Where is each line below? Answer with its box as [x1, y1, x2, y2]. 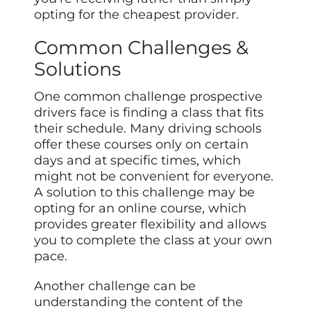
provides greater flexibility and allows [34, 217, 267, 233]
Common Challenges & [34, 36, 249, 60]
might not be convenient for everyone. [34, 169, 274, 185]
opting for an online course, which [34, 201, 247, 217]
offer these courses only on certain [34, 137, 249, 153]
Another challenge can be [34, 278, 196, 294]
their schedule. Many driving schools [34, 121, 262, 137]
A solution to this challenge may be [34, 185, 255, 201]
